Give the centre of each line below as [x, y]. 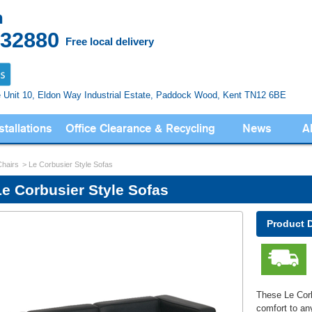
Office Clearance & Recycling [140, 128]
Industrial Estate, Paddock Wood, [153, 95]
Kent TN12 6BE [253, 95]
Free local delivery [110, 41]
